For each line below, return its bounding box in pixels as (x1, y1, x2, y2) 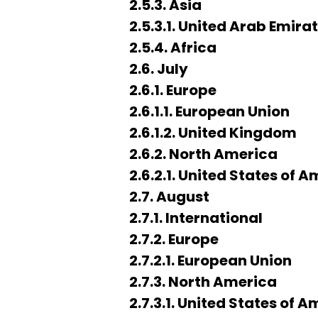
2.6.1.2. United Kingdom (129, 123, 297, 143)
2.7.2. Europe (129, 229, 219, 249)
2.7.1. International (129, 208, 263, 228)
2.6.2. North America (129, 144, 278, 164)
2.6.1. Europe (129, 80, 216, 100)
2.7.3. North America (129, 272, 277, 292)
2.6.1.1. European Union (129, 102, 290, 121)
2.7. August (129, 187, 209, 207)
